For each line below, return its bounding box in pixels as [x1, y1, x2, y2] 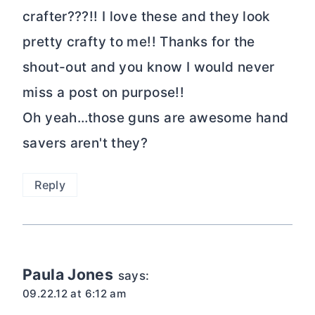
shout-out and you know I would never [22, 59, 275, 76]
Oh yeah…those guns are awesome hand [22, 110, 289, 127]
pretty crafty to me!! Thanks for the [22, 34, 255, 51]
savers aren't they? [22, 135, 148, 152]
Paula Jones [22, 264, 114, 283]
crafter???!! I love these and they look [22, 8, 271, 25]
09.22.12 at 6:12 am [22, 286, 127, 300]
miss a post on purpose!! [22, 84, 185, 101]
